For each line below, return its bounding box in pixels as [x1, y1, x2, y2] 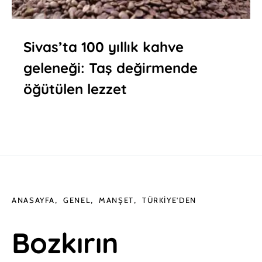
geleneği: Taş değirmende [23, 58, 198, 77]
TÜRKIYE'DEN [142, 195, 196, 205]
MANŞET [99, 195, 134, 205]
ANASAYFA [12, 195, 55, 205]
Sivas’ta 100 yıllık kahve [23, 37, 184, 56]
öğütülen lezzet [23, 80, 127, 98]
